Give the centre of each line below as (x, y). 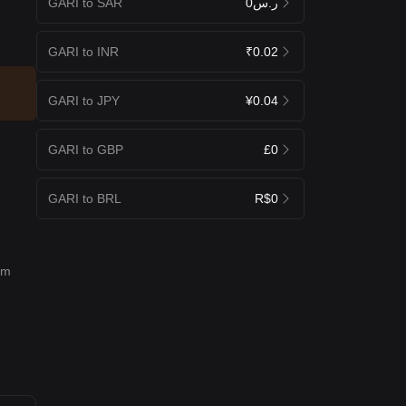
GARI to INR (83, 51)
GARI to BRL (85, 198)
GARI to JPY (84, 100)
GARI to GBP (86, 149)
